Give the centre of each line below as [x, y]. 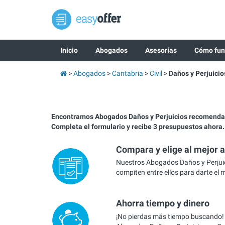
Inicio [69, 50]
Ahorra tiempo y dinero [162, 203]
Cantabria [127, 73]
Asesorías [161, 50]
